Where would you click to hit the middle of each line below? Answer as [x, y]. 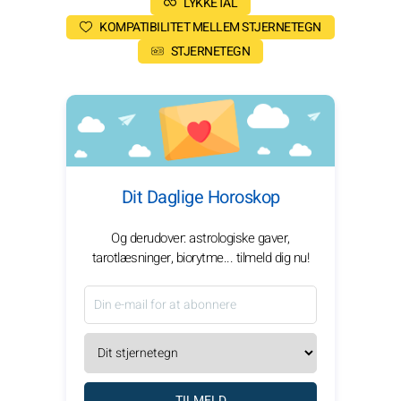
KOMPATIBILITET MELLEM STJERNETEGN [210, 27]
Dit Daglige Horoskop [200, 197]
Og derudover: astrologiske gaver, [200, 238]
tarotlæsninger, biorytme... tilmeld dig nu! [200, 257]
